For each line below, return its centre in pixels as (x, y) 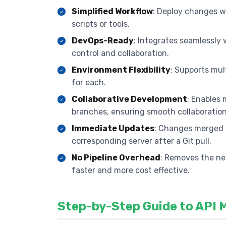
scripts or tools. (101, 24)
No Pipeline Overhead (116, 157)
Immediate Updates (113, 128)
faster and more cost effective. (131, 170)
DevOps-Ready (103, 40)
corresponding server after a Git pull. (142, 141)
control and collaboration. (120, 53)
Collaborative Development (129, 99)
